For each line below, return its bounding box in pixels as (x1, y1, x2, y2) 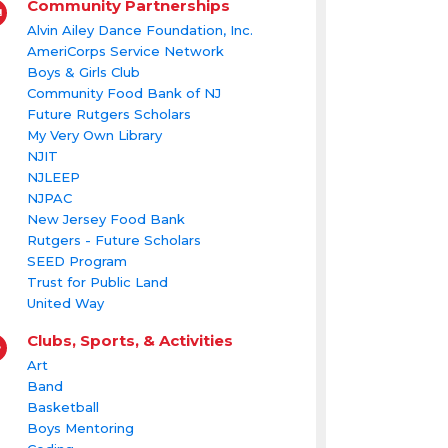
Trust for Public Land (26, 274, 168, 291)
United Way (26, 295, 104, 312)
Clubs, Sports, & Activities (26, 331, 233, 351)
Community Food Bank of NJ (26, 85, 221, 102)
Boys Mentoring (26, 420, 134, 437)
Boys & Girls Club (26, 64, 140, 81)
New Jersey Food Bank (26, 211, 185, 228)
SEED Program (26, 253, 127, 270)
